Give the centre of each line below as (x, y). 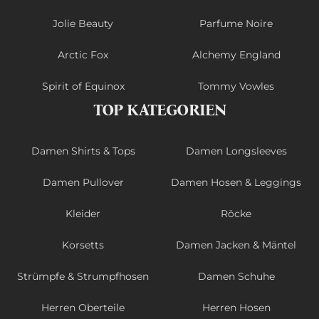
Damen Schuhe (236, 277)
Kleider (83, 214)
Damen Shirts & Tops (83, 151)
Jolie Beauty (83, 24)
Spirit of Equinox (83, 87)
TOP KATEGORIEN (159, 110)
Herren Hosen (236, 308)
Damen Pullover (83, 183)
